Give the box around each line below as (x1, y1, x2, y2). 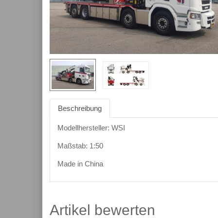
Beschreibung (58, 104, 102, 113)
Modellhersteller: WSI (57, 124, 125, 132)
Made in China (57, 160, 103, 168)
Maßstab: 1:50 (57, 142, 103, 150)
